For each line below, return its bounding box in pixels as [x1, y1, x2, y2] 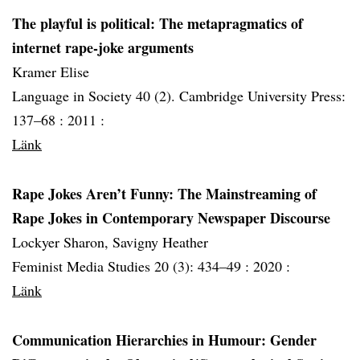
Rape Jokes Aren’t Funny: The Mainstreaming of [12, 183, 317, 204]
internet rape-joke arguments [12, 37, 194, 58]
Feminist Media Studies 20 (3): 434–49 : [12, 256, 253, 276]
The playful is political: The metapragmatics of [12, 13, 303, 34]
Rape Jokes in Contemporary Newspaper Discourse [12, 207, 330, 228]
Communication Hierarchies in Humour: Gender [12, 329, 317, 350]
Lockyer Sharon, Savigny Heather [12, 232, 208, 252]
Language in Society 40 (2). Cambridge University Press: [12, 86, 346, 105]
